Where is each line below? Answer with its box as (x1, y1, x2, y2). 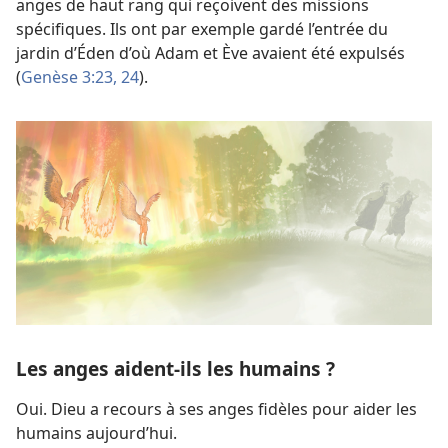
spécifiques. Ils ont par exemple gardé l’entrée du (16, 18, 388, 41)
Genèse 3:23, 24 (21, 66, 139, 89)
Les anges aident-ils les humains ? (16, 355, 335, 383)
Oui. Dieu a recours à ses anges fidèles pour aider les (16, 398, 417, 421)
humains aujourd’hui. (16, 422, 177, 445)
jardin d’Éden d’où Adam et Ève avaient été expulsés (16, 42, 405, 65)
